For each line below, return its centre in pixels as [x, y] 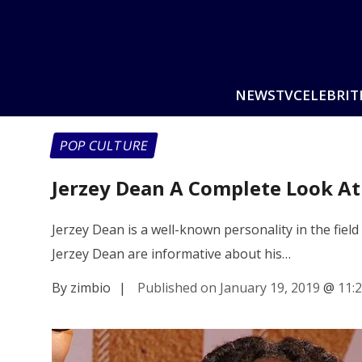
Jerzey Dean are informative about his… [171, 253]
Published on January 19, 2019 [229, 287]
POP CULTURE [104, 145]
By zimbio [81, 287]
